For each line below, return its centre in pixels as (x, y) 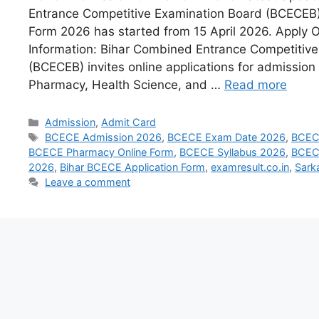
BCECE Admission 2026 (104, 137)
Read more (256, 85)
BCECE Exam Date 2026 (227, 137)
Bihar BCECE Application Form (132, 167)
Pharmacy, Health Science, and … (126, 85)
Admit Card (129, 122)
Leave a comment (88, 182)
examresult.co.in (250, 167)
